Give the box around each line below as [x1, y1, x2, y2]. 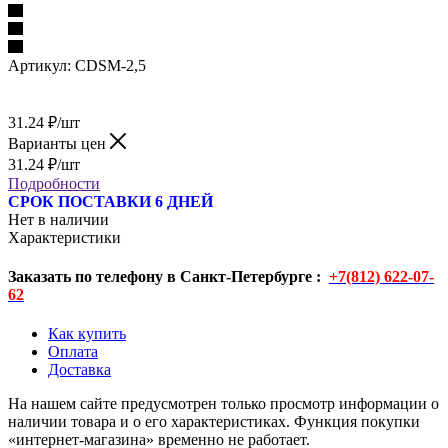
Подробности [8, 174, 100, 192]
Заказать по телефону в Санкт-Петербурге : [8, 268, 329, 286]
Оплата [48, 343, 98, 361]
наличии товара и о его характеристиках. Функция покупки [8, 413, 420, 431]
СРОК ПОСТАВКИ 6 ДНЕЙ [8, 192, 213, 210]
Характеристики [8, 228, 121, 246]
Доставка [48, 361, 111, 379]
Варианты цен [8, 134, 110, 152]
